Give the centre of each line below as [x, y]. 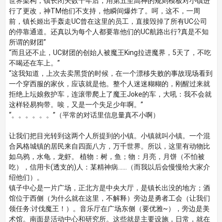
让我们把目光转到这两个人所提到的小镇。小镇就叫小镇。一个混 [109, 136]
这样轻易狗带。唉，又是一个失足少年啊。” [76, 105]
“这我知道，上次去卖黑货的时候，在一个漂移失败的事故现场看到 [111, 73]
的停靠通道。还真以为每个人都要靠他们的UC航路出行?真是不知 [109, 32]
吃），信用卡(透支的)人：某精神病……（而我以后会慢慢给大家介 [109, 167]
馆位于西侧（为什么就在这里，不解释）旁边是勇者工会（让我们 [109, 198]
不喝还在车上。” [34, 63]
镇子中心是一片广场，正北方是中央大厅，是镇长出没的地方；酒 [109, 188]
